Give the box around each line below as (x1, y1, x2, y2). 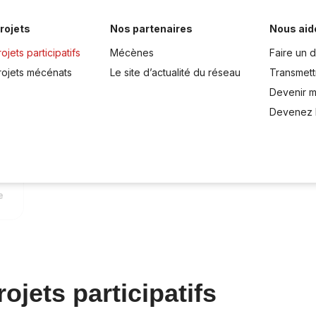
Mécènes (109, 47, 154, 59)
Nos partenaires (109, 23, 193, 35)
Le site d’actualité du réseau (109, 66, 241, 78)
